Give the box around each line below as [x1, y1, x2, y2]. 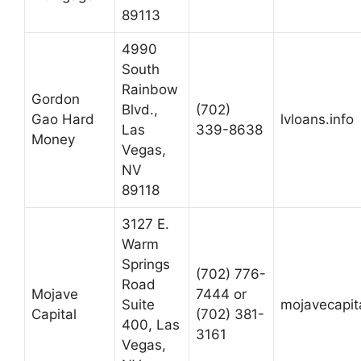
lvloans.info [280, 111, 354, 128]
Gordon [31, 91, 80, 108]
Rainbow [122, 81, 178, 98]
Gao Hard [31, 111, 94, 128]
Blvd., [122, 102, 158, 118]
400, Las [122, 317, 180, 334]
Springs [122, 256, 170, 273]
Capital [31, 306, 77, 323]
